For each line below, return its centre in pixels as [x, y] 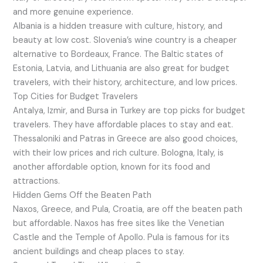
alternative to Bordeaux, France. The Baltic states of [118, 54]
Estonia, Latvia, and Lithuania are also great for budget [122, 68]
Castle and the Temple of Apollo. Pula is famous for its [122, 237]
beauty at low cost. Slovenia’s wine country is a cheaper [125, 40]
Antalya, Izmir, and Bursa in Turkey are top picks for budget [129, 110]
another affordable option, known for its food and [112, 167]
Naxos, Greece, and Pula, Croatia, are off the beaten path [128, 209]
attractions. [37, 181]
